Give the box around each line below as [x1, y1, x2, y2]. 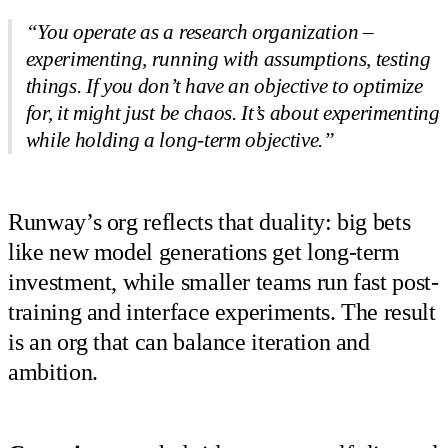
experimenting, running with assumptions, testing [25, 47, 431, 72]
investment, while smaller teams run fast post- [8, 268, 439, 295]
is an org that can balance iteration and [8, 328, 370, 355]
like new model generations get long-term [8, 238, 400, 265]
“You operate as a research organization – [25, 20, 374, 45]
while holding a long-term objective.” [25, 128, 335, 153]
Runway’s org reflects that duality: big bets [8, 208, 411, 235]
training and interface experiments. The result [8, 298, 436, 325]
